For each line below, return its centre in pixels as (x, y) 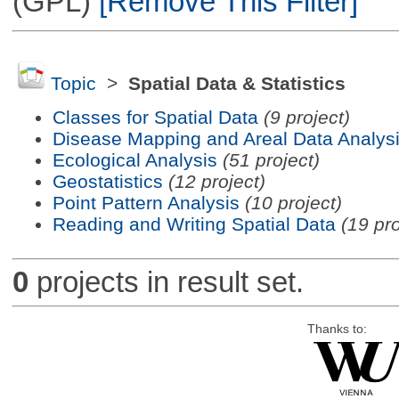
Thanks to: (337, 329)
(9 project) (306, 117)
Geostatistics (107, 181)
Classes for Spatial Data (155, 117)
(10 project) (293, 202)
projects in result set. (166, 282)
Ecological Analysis (134, 159)
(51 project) (271, 159)
